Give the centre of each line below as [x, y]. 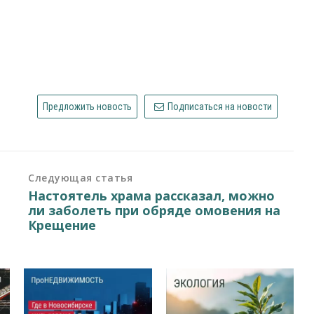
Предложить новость [87, 106]
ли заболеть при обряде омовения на [155, 210]
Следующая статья [81, 177]
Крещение [62, 225]
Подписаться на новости [219, 106]
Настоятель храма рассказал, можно [152, 195]
